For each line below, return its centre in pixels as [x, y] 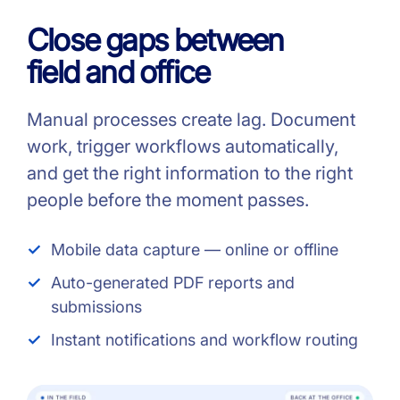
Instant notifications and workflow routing [204, 340]
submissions [96, 307]
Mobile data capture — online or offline [195, 250]
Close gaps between [155, 40]
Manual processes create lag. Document [191, 120]
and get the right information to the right [190, 174]
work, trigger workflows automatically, [183, 147]
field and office [118, 72]
